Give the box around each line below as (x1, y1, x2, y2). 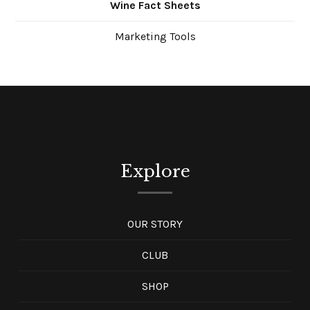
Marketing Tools (114, 30, 196, 44)
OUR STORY (127, 217, 183, 231)
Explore (120, 161, 190, 182)
